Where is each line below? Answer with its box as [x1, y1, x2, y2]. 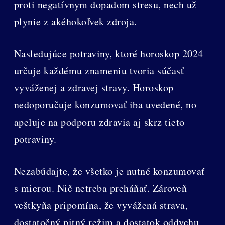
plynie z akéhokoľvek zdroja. [14, 14, 137, 28]
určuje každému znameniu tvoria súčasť [14, 63, 184, 77]
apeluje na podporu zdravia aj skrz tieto [14, 115, 185, 129]
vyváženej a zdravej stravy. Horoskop [14, 80, 174, 94]
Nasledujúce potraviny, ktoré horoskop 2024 [14, 46, 203, 60]
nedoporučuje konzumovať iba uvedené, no [14, 97, 197, 111]
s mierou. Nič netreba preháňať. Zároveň [14, 181, 187, 195]
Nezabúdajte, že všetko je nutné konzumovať [14, 164, 205, 178]
